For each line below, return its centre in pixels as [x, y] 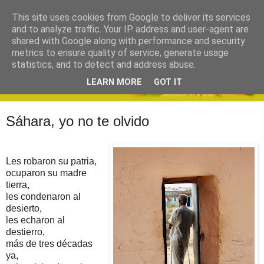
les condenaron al [43, 196]
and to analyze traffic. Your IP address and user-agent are [130, 29]
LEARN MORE [114, 82]
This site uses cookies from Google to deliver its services [131, 17]
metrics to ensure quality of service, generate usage [120, 53]
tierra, [18, 184]
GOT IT [168, 82]
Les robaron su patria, [51, 161]
